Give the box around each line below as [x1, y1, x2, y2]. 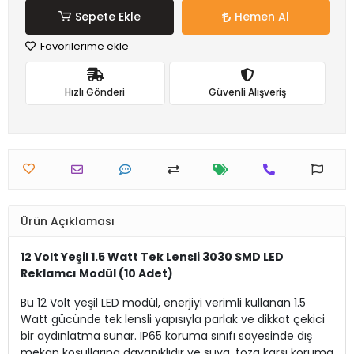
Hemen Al [234, 9, 289, 24]
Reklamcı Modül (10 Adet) [21, 265, 173, 281]
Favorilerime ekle [38, 39, 129, 54]
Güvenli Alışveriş [208, 85, 286, 99]
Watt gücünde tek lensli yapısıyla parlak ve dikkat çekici [21, 311, 325, 327]
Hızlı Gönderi [65, 85, 126, 99]
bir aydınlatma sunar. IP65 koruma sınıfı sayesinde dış [21, 328, 312, 344]
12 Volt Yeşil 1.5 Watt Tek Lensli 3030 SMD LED [21, 249, 284, 265]
